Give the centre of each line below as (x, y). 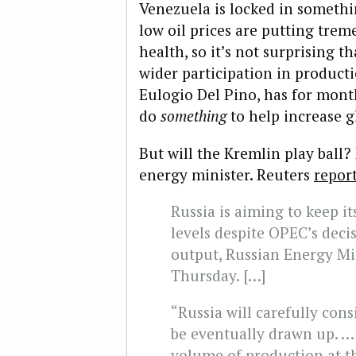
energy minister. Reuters (226, 174)
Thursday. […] (218, 275)
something (195, 116)
